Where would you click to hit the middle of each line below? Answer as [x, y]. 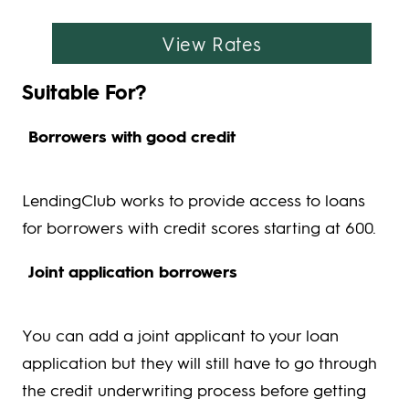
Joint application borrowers [133, 272]
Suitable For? [84, 92]
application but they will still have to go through [199, 362]
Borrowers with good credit [132, 136]
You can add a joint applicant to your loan [180, 335]
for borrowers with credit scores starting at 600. [199, 227]
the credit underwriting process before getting [194, 390]
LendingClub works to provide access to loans [194, 200]
